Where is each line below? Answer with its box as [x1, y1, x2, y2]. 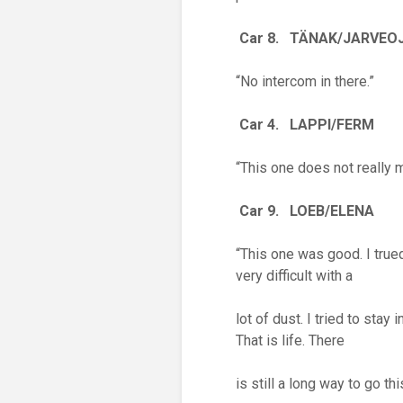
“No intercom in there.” [236, 73, 374, 90]
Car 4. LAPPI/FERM [239, 116, 374, 133]
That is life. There [236, 332, 345, 349]
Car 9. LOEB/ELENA [239, 202, 374, 219]
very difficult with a [236, 267, 353, 284]
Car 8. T [239, 30, 299, 47]
